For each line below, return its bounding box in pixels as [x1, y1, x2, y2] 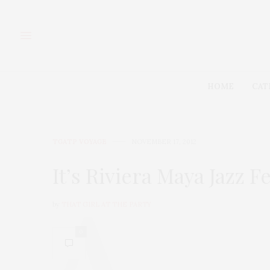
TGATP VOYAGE [52, 137, 107, 146]
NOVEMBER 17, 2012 [131, 137, 196, 146]
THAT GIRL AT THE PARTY [61, 199, 151, 209]
